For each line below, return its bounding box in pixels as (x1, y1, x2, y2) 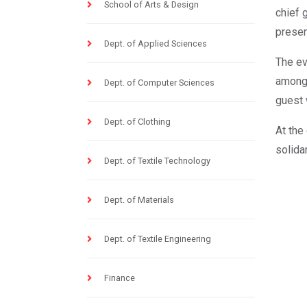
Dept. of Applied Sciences (104, 38, 207, 49)
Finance (104, 273, 135, 283)
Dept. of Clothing (104, 116, 171, 127)
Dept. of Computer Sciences (104, 77, 214, 88)
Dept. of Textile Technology (104, 156, 210, 166)
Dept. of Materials (104, 195, 174, 205)
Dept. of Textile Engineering (104, 234, 211, 244)
